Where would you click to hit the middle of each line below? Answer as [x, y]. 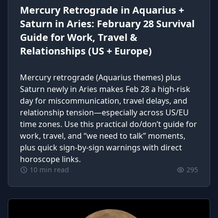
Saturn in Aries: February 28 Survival [107, 24]
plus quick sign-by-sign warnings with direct [101, 147]
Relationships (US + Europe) [86, 51]
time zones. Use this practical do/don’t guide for [109, 124]
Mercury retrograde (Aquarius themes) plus [100, 77]
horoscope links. [50, 159]
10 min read [49, 170]
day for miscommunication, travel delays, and [104, 101]
